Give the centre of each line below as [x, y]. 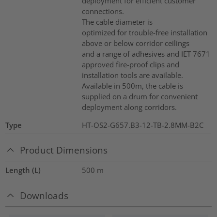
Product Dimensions [64, 150]
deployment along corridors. [129, 107]
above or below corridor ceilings [135, 43]
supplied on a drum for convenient [139, 96]
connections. [103, 11]
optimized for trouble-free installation [144, 32]
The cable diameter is [117, 22]
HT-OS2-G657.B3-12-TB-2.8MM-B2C [142, 125]
